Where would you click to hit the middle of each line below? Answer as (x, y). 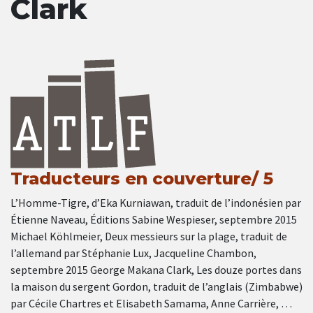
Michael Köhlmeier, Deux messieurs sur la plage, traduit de (149, 236)
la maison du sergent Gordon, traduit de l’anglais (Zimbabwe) (156, 287)
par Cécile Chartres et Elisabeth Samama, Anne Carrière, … (151, 304)
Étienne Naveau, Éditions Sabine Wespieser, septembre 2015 (154, 220)
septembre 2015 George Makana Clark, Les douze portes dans (156, 270)
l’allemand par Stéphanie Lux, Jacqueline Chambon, (133, 253)
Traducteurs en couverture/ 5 (142, 179)
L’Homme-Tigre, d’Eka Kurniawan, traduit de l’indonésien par (156, 203)
